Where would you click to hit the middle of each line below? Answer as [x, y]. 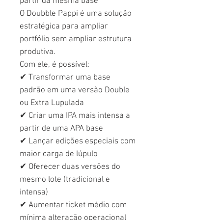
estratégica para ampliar [64, 26]
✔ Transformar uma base [65, 77]
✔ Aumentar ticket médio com [73, 205]
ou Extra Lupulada [52, 103]
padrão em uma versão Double [75, 90]
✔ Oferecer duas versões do [70, 167]
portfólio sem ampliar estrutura [76, 39]
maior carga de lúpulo [59, 154]
